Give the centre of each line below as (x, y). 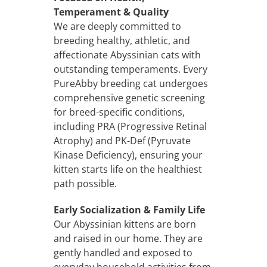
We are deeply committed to (117, 26)
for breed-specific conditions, (119, 112)
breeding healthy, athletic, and (122, 40)
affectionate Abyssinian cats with (127, 55)
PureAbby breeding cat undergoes (131, 83)
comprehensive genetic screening (129, 97)
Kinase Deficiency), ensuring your (128, 155)
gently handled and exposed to (123, 252)
